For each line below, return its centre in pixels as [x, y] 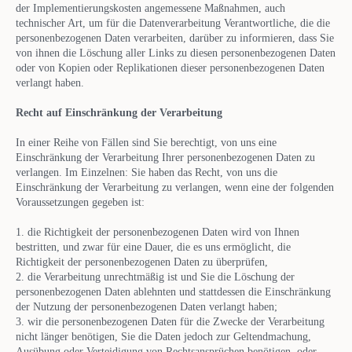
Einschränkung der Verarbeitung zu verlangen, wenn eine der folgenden [175, 187]
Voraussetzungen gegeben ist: [80, 202]
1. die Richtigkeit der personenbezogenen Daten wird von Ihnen [158, 232]
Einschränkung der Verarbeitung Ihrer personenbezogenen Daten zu [165, 157]
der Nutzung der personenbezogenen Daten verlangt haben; [147, 306]
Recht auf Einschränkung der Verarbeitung [119, 112]
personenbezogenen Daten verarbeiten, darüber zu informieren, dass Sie [175, 38]
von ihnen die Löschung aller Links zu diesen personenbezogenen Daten [176, 53]
